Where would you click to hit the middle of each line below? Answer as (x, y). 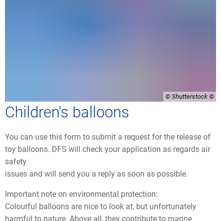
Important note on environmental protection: (82, 194)
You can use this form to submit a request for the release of (108, 137)
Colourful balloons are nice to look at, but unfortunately (101, 206)
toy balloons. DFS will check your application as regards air (108, 149)
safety (16, 161)
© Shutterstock (186, 96)
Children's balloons (67, 112)
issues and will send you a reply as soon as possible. (97, 174)
